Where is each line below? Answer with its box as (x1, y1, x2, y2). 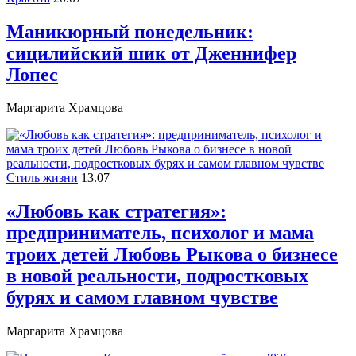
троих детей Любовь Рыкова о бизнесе (6, 244, 338, 265)
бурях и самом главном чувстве (6, 287, 278, 308)
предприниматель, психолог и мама (6, 222, 314, 244)
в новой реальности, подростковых (6, 265, 308, 287)
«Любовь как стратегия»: (6, 201, 226, 222)
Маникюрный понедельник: (6, 21, 253, 42)
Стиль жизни (6, 171, 78, 185)
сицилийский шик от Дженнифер (6, 42, 296, 64)
